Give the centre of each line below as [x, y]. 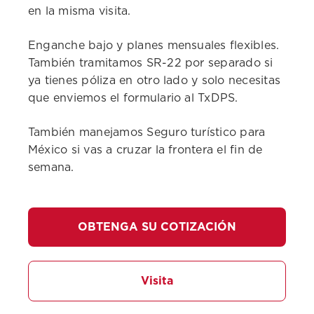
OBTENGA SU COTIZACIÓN [157, 227]
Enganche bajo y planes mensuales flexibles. [154, 46]
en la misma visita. [80, 11]
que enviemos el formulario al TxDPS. [133, 98]
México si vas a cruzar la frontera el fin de [145, 150]
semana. [51, 168]
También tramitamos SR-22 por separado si [151, 63]
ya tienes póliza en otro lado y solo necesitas [155, 81]
